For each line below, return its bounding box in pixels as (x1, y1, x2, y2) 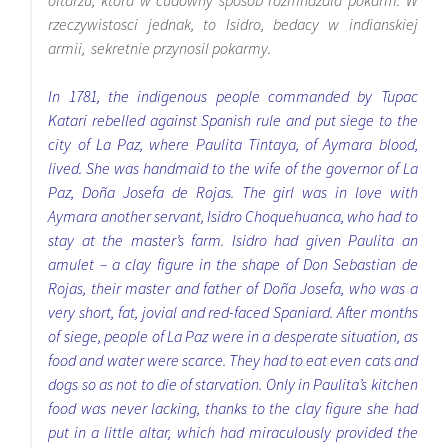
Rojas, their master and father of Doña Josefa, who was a (48, 278, 418, 299)
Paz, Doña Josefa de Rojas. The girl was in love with (48, 182, 418, 203)
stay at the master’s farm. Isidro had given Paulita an (48, 230, 418, 251)
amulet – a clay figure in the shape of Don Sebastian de (48, 254, 418, 275)
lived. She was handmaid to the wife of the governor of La (48, 158, 418, 179)
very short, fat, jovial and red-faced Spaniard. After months (48, 302, 418, 323)
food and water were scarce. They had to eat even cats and (48, 350, 418, 371)
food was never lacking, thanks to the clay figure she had (48, 398, 418, 419)
